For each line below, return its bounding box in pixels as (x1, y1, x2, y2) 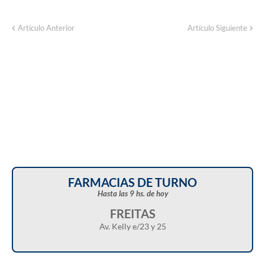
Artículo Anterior (18, 22, 75, 33)
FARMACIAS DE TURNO (68, 174, 197, 189)
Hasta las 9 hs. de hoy (97, 188, 168, 198)
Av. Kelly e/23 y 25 (99, 221, 166, 231)
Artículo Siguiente (188, 22, 247, 33)
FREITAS (109, 206, 156, 221)
